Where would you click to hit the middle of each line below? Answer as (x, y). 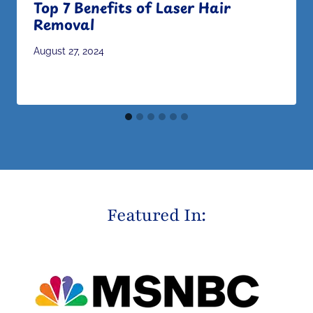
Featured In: (156, 216)
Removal (64, 24)
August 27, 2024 (69, 51)
